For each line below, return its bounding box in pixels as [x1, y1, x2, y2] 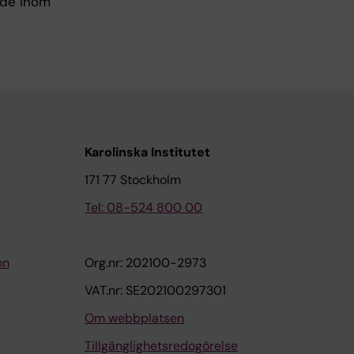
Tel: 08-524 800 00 [85, 199, 202, 216]
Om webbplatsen [85, 310, 184, 326]
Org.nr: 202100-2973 [85, 254, 206, 271]
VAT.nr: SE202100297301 [85, 282, 226, 299]
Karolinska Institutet [85, 144, 210, 160]
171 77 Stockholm [85, 171, 181, 188]
